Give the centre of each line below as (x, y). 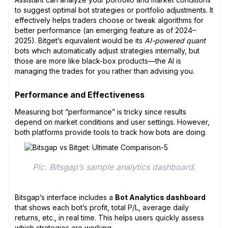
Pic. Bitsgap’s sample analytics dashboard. (114, 167)
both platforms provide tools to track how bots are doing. (112, 132)
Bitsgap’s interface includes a (65, 197)
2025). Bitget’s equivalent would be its (80, 40)
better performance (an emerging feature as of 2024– (105, 30)
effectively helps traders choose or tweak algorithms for (109, 20)
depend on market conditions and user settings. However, (112, 122)
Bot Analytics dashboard (160, 197)
